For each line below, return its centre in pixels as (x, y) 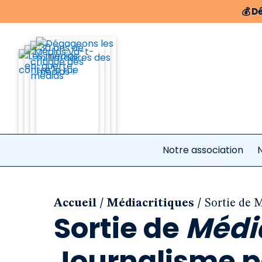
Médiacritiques (151, 204)
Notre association (203, 150)
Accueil (75, 204)
